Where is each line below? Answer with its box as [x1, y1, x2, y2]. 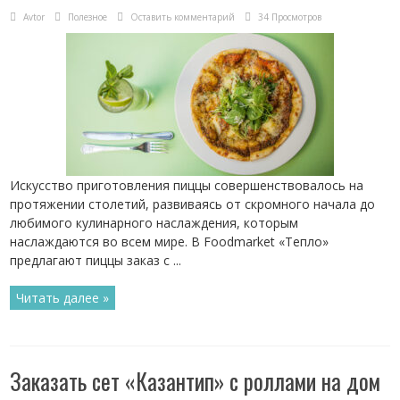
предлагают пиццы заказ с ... [10, 252, 182, 269]
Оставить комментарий [130, 11, 236, 23]
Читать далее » [16, 289, 110, 306]
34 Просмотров [258, 11, 322, 23]
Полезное [68, 11, 108, 23]
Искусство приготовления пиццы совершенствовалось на [10, 177, 364, 194]
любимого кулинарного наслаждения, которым [10, 214, 299, 231]
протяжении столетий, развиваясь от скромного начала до [10, 196, 376, 212]
